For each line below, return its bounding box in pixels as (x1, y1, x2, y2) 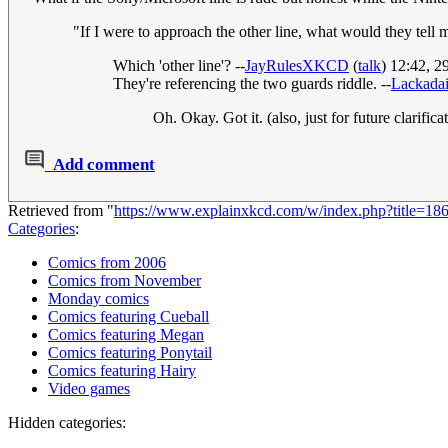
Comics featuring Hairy (48, 362, 196, 380)
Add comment (53, 155, 155, 175)
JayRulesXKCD (245, 57, 349, 75)
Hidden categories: (8, 414, 126, 432)
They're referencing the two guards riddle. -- (113, 75, 391, 93)
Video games (48, 380, 130, 398)
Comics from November (48, 272, 201, 290)
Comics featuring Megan (48, 326, 204, 344)
